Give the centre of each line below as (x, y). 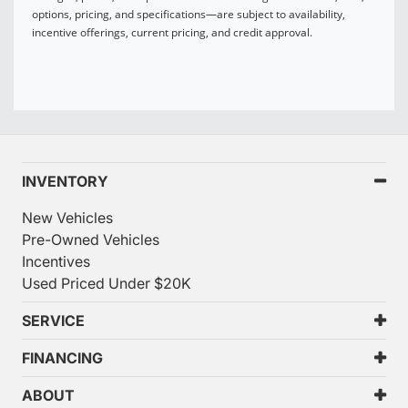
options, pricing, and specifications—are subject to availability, (189, 15)
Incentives (56, 262)
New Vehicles (67, 218)
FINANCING (62, 358)
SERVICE (53, 321)
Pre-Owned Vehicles (91, 240)
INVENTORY (65, 182)
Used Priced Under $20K (107, 284)
